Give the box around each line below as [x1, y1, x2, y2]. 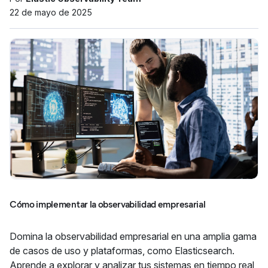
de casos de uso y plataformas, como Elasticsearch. [10, 245, 234, 257]
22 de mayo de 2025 [10, 7, 92, 17]
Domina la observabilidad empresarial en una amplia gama [10, 230, 257, 242]
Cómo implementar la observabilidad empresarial [10, 199, 206, 210]
